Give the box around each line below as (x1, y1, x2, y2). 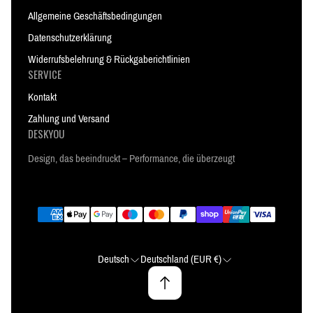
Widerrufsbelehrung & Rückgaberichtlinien (28, 54, 190, 65)
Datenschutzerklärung (28, 32, 112, 43)
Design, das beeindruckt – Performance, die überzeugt (28, 153, 235, 164)
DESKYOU (28, 126, 64, 141)
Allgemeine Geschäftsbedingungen (28, 10, 162, 22)
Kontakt (28, 92, 57, 103)
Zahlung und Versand (28, 113, 110, 124)
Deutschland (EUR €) (140, 254, 221, 265)
